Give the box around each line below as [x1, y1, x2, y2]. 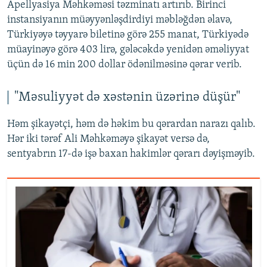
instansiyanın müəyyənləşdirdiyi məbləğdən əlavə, [7, 14, 232, 26]
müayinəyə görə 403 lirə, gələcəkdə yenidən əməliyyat [7, 44, 249, 55]
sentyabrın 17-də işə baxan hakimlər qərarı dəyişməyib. [7, 148, 255, 160]
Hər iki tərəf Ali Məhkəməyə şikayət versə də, [7, 133, 210, 145]
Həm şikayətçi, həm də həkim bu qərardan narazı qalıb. [7, 118, 256, 130]
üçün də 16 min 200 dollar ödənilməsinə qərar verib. [7, 58, 242, 70]
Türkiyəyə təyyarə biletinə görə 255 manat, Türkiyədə [7, 29, 249, 41]
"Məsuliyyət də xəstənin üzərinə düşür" [14, 90, 240, 104]
